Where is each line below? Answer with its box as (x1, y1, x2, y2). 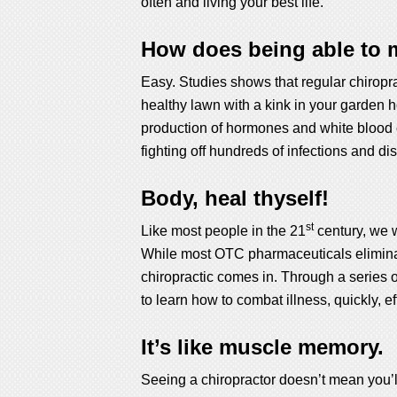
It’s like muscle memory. (141, 335, 384, 359)
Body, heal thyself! (141, 186, 329, 210)
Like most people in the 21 (141, 223, 306, 238)
